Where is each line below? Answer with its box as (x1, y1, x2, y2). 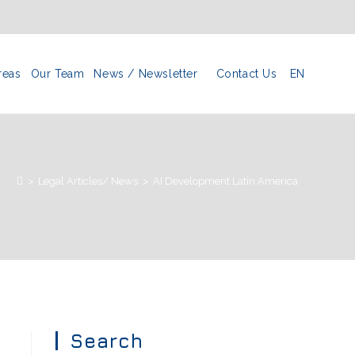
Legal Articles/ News (38, 174, 138, 187)
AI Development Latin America (153, 174, 298, 187)
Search (70, 329, 143, 352)
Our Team (30, 67, 85, 80)
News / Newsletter (94, 67, 198, 80)
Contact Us (216, 67, 277, 80)
